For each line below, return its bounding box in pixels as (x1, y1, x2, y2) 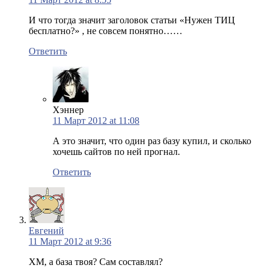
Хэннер (53, 104, 84, 115)
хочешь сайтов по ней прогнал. (53, 146, 180, 157)
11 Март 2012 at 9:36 (29, 236, 111, 246)
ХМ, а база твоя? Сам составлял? (29, 256, 163, 267)
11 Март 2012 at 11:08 (53, 115, 139, 126)
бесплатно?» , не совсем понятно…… (29, 25, 182, 36)
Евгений (29, 225, 64, 236)
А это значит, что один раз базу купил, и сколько (53, 135, 251, 146)
